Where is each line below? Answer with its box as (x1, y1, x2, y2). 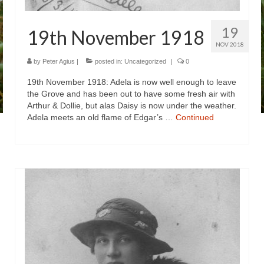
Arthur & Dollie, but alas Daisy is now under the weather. (27, 101, 236, 110)
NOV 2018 (216, 41, 244, 48)
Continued (176, 113, 214, 122)
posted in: (93, 58, 124, 65)
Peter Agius (42, 58, 75, 65)
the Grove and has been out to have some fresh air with (27, 89, 235, 98)
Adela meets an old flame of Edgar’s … (27, 113, 176, 122)
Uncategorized (124, 58, 166, 65)
